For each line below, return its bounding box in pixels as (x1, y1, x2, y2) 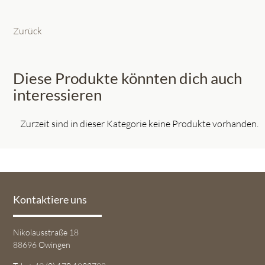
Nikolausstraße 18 (13, 227, 79, 238)
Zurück (13, 24, 43, 37)
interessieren (13, 85, 102, 104)
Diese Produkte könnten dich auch (13, 69, 243, 87)
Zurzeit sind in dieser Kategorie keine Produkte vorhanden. (20, 117, 259, 130)
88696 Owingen (13, 240, 71, 250)
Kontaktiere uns (13, 193, 88, 206)
